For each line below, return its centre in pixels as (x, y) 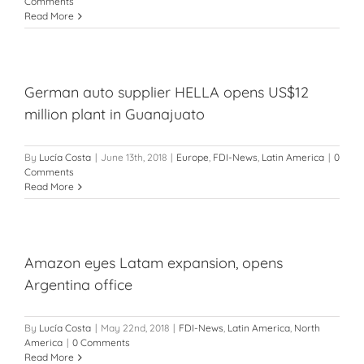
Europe (193, 157)
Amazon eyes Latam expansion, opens (154, 263)
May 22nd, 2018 (135, 328)
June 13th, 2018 (134, 157)
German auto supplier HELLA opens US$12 (167, 92)
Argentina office (78, 285)
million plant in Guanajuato (115, 114)
